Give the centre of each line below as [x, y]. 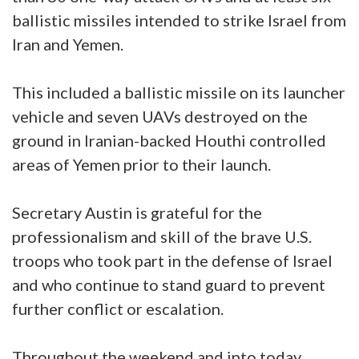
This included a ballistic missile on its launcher [179, 92]
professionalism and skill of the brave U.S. [162, 236]
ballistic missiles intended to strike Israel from [179, 20]
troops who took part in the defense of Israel [172, 260]
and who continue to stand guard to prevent [169, 284]
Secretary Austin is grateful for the [137, 212]
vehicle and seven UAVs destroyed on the [160, 116]
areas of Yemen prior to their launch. [141, 164]
